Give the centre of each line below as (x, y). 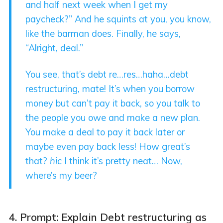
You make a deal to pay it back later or (105, 132)
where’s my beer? (61, 176)
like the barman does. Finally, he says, (103, 33)
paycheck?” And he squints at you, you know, (118, 19)
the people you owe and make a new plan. (113, 118)
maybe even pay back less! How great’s (108, 147)
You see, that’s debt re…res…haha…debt (107, 75)
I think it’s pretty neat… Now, (122, 161)
